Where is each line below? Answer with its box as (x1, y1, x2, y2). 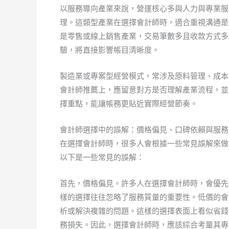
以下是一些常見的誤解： (60, 152, 144, 162)
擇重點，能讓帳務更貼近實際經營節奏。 (60, 99, 198, 108)
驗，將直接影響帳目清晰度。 (60, 45, 159, 55)
